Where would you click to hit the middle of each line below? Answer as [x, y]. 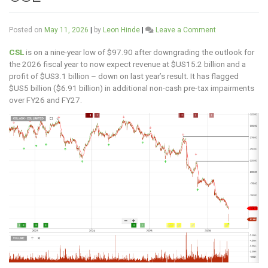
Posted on [27, 30]
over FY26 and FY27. [45, 100]
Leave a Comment [186, 30]
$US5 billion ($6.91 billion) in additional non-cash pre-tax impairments [132, 88]
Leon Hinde [121, 30]
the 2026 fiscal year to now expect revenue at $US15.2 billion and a [127, 64]
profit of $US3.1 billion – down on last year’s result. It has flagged [124, 76]
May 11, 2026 [66, 30]
